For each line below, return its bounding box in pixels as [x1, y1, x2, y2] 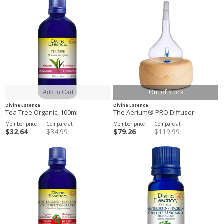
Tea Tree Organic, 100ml [5, 108, 78, 117]
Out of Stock [148, 88, 183, 96]
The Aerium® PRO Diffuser [113, 108, 194, 117]
